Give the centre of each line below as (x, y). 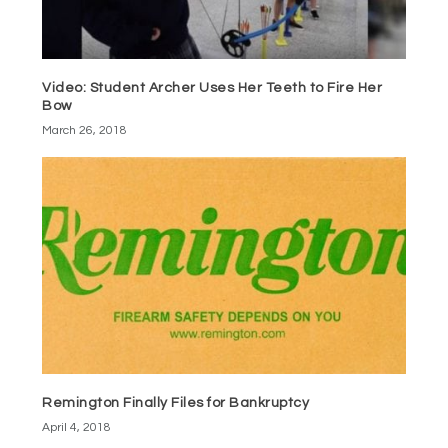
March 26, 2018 (85, 130)
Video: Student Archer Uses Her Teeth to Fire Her (212, 87)
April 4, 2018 (77, 428)
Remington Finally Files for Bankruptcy (176, 403)
